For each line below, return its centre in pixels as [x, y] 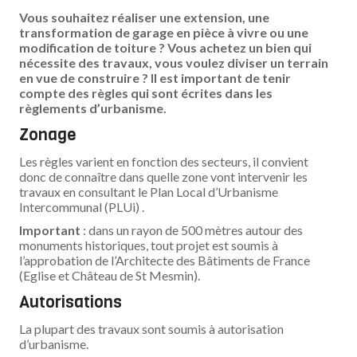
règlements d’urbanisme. [93, 108]
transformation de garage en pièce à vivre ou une [164, 32]
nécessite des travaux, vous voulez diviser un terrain [174, 63]
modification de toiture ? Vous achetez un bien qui [166, 47]
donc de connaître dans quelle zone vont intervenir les [164, 177]
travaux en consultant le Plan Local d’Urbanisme [149, 192]
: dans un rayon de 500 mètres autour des [193, 230]
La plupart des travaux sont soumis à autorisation [152, 329]
